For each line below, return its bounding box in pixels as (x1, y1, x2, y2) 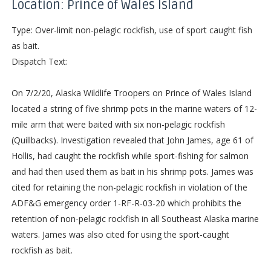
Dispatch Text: (11, 55, 68, 67)
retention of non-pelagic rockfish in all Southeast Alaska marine (11, 212, 259, 224)
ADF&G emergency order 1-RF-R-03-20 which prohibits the (11, 197, 241, 209)
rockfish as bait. (11, 244, 73, 256)
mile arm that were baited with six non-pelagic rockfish (11, 118, 225, 130)
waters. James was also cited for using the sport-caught (11, 228, 229, 240)
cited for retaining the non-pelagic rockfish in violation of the (11, 181, 247, 193)
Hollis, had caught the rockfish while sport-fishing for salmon (11, 149, 249, 162)
